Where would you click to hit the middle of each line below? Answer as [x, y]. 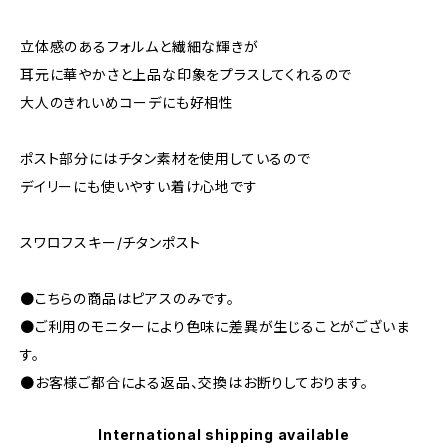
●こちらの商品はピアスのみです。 [127, 298]
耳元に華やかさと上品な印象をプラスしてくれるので [186, 74]
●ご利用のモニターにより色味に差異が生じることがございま [215, 326]
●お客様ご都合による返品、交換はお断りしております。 [194, 382]
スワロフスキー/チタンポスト [111, 242]
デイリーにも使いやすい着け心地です [139, 186]
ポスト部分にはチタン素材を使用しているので [165, 158]
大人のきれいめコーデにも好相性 [127, 102]
